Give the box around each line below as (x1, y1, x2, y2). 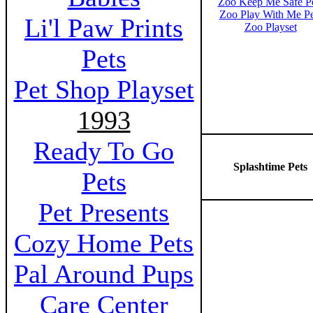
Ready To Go (34, 136, 174, 166)
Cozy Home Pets (14, 228, 194, 258)
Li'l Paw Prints (24, 13, 183, 43)
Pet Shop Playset (13, 75, 194, 104)
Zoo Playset (244, 21, 297, 33)
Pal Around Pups (14, 259, 194, 289)
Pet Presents (38, 198, 169, 227)
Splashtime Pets (233, 161, 307, 173)
